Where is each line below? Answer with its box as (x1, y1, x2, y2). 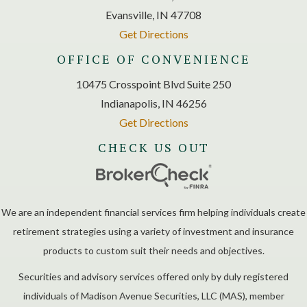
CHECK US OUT (97, 138, 210, 156)
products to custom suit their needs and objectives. (42, 244, 265, 256)
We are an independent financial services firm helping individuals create (1, 206, 306, 218)
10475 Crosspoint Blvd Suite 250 (76, 77, 231, 90)
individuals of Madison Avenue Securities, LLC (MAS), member (23, 289, 284, 302)
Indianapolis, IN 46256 (100, 96, 207, 110)
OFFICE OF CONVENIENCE (56, 50, 251, 67)
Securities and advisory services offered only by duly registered (19, 270, 288, 282)
